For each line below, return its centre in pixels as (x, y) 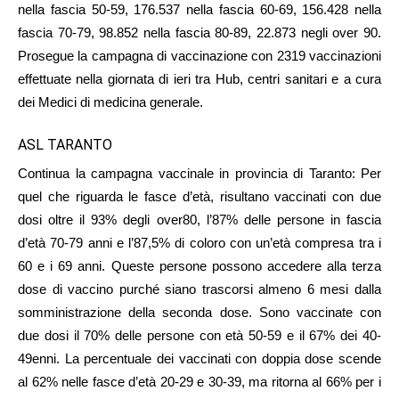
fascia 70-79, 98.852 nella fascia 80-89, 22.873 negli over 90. (199, 32)
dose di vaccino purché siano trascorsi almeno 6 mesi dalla (199, 289)
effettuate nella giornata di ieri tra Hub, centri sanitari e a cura (199, 78)
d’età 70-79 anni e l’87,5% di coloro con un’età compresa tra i (199, 242)
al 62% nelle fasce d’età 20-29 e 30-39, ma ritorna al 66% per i (199, 381)
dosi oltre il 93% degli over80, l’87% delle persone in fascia (199, 219)
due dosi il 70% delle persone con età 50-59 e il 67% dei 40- (199, 335)
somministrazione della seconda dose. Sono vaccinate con (199, 312)
